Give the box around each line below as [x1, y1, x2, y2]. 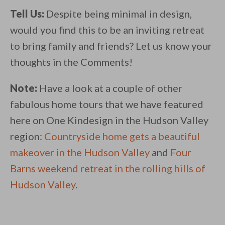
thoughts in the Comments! [10, 56, 133, 68]
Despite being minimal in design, [44, 8, 192, 20]
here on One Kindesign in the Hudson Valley [10, 114, 208, 127]
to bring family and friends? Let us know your [10, 40, 212, 52]
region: [10, 130, 44, 143]
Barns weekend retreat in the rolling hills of [10, 162, 205, 175]
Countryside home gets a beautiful [44, 130, 200, 143]
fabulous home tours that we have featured [10, 98, 203, 110]
